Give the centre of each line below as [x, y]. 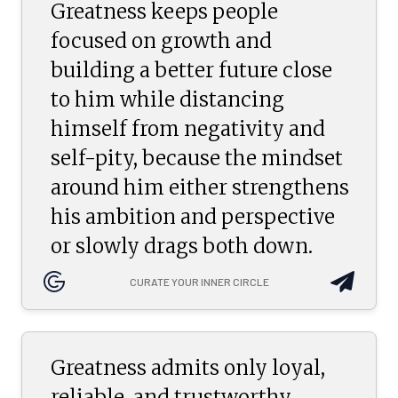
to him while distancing [167, 99]
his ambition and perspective [193, 216]
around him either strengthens [200, 187]
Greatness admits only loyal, [188, 368]
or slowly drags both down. [182, 246]
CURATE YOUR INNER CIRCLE [199, 281]
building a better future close [191, 70]
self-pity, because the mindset [197, 158]
